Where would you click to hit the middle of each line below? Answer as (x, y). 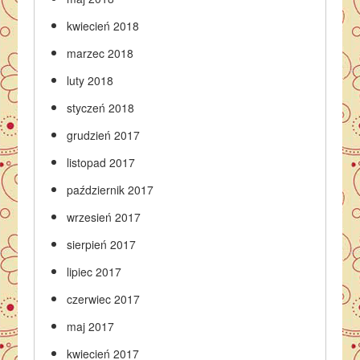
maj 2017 (91, 326)
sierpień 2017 (102, 244)
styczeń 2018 (101, 108)
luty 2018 (90, 80)
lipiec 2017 (94, 272)
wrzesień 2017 (104, 217)
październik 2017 (110, 190)
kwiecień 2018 (103, 26)
